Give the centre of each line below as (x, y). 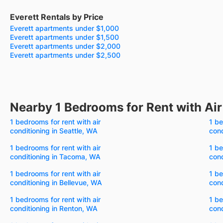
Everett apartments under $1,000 (64, 28)
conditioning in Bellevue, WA (56, 182)
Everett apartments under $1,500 (64, 37)
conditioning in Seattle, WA (54, 130)
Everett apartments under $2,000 (65, 46)
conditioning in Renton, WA (54, 208)
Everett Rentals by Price (57, 17)
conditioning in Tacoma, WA (55, 156)
